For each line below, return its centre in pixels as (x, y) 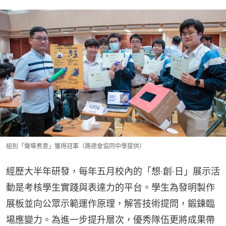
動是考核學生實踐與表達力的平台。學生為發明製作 (110, 187)
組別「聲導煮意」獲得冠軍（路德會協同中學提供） (76, 146)
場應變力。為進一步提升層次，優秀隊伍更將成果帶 (110, 219)
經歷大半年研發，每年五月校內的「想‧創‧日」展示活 (113, 171)
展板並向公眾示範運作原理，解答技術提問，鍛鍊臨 (110, 203)
